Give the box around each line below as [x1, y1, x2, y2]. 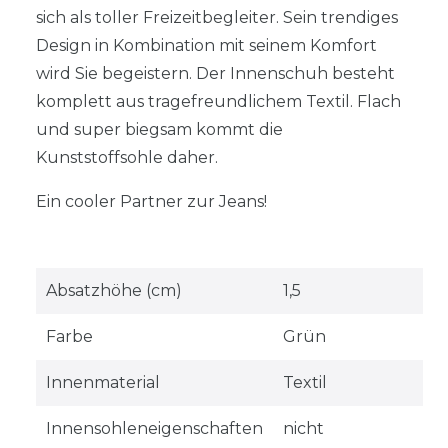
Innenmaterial [45, 372, 160, 392]
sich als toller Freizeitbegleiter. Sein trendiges [36, 7, 398, 27]
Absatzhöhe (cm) [45, 280, 182, 300]
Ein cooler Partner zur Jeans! [36, 191, 267, 211]
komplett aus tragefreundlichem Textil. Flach [36, 91, 401, 111]
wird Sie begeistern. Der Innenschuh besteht [36, 63, 395, 83]
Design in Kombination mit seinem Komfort [36, 35, 377, 55]
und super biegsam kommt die [36, 119, 283, 139]
